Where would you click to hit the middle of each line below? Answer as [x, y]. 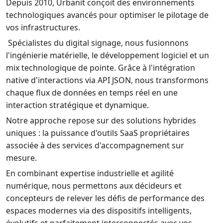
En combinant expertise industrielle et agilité [90, 173]
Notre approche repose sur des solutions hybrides [101, 121]
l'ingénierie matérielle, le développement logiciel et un [108, 56]
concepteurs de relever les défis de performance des [105, 198]
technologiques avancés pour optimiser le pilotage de [107, 15]
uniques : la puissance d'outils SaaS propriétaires [98, 133]
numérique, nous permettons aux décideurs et [94, 186]
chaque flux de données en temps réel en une [92, 93]
